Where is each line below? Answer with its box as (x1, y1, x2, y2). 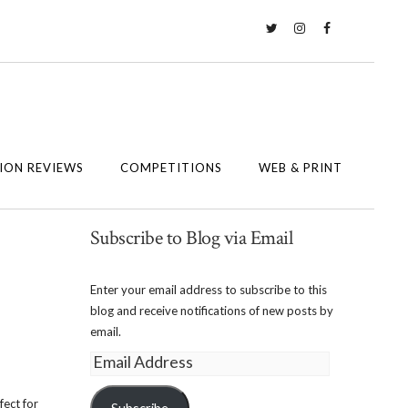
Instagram (288, 36, 346, 52)
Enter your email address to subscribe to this (89, 282, 327, 297)
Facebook (315, 36, 370, 52)
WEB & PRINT (259, 160, 342, 175)
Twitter (260, 36, 304, 52)
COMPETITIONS (120, 160, 222, 175)
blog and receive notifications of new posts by (89, 303, 333, 318)
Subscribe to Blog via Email (89, 225, 292, 251)
